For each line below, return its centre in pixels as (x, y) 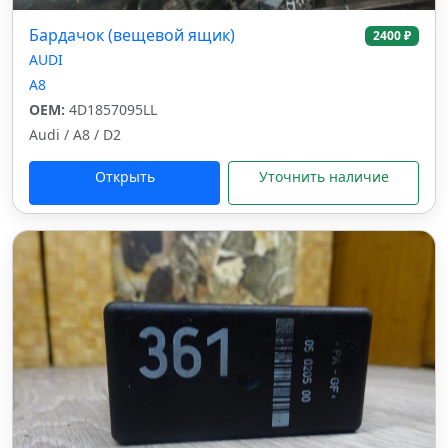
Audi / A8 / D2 (75, 134)
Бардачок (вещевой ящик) (132, 35)
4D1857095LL (111, 109)
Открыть (124, 176)
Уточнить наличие (323, 176)
